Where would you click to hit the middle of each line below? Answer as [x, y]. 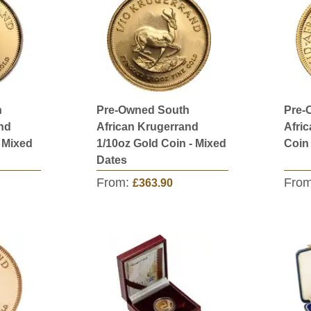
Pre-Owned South [143, 110]
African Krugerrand [148, 127]
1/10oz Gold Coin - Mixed [161, 143]
